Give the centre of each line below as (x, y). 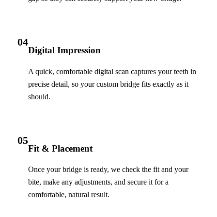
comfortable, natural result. (69, 194)
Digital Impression (64, 50)
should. (39, 96)
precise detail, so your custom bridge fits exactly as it (108, 84)
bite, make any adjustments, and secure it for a (98, 182)
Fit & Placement (60, 148)
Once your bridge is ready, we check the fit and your (108, 169)
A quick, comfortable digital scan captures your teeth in (112, 71)
